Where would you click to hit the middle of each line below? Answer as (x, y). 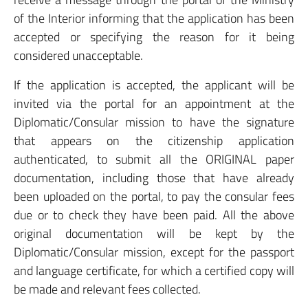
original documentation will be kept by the (154, 233)
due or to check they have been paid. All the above (154, 215)
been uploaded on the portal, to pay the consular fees (154, 196)
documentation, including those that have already (154, 178)
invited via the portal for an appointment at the (154, 103)
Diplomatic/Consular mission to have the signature (154, 122)
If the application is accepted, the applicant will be (154, 85)
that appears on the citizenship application (154, 141)
